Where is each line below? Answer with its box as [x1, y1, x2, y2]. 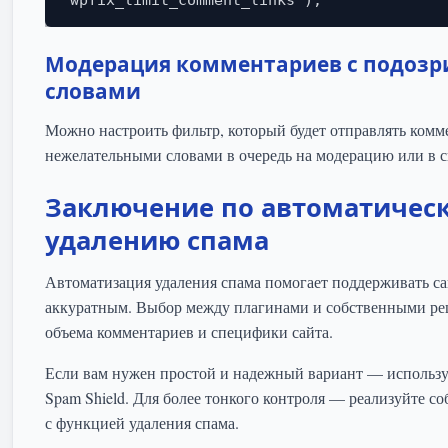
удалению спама [45, 223, 269, 259]
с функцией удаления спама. [45, 412, 239, 434]
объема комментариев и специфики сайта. [45, 321, 333, 343]
